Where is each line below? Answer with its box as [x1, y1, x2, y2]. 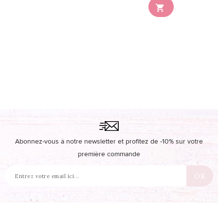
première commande [78, 150, 140, 159]
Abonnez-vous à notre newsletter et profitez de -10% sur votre [15, 137, 203, 146]
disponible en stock [24, 5, 90, 15]
